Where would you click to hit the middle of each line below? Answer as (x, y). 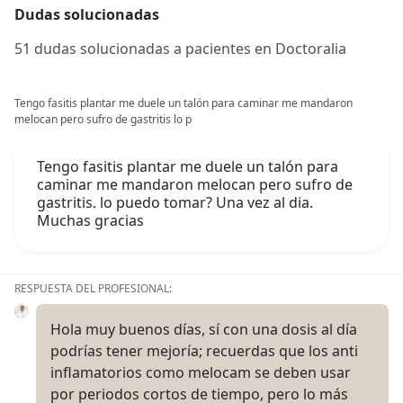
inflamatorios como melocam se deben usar (201, 372)
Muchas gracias (90, 220)
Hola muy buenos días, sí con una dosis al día (204, 329)
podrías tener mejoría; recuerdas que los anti (204, 350)
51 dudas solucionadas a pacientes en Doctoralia (180, 48)
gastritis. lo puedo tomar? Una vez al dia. (175, 202)
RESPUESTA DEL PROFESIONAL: (93, 288)
